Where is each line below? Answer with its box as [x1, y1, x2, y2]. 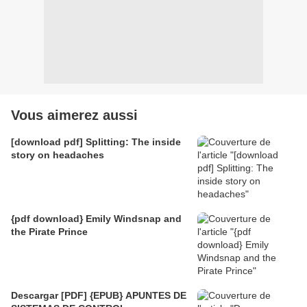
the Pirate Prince [11, 225, 88, 237]
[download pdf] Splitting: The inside [11, 136, 181, 147]
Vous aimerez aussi [11, 107, 138, 123]
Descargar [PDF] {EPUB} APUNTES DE [11, 289, 186, 301]
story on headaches [11, 149, 104, 160]
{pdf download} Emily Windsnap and [11, 212, 182, 224]
